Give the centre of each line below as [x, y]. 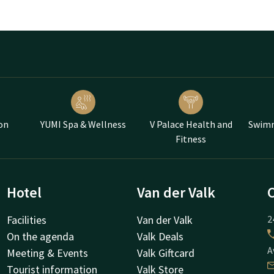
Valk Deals [160, 236]
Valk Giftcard [166, 253]
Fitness [191, 139]
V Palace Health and [191, 124]
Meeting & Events [47, 253]
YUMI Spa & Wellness [83, 124]
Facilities [26, 220]
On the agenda [40, 236]
